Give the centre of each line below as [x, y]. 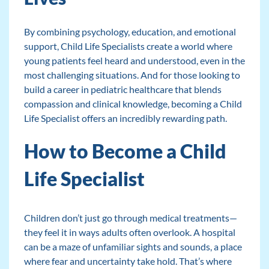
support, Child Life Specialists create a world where [128, 46]
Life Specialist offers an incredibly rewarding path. [125, 118]
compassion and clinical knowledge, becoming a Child [133, 104]
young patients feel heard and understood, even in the [134, 61]
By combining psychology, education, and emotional [130, 32]
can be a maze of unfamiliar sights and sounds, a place [133, 247]
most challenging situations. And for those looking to [132, 75]
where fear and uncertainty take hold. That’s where [128, 261]
